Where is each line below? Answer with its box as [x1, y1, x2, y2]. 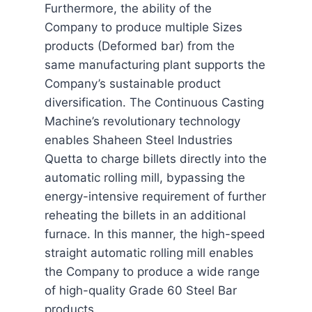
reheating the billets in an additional [45, 208, 246, 223]
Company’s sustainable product [45, 77, 221, 91]
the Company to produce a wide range [45, 265, 260, 279]
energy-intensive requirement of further [45, 189, 266, 204]
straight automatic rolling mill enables [45, 246, 253, 260]
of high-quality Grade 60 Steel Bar [45, 283, 237, 298]
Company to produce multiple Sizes [45, 20, 242, 35]
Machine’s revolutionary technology [45, 114, 240, 129]
